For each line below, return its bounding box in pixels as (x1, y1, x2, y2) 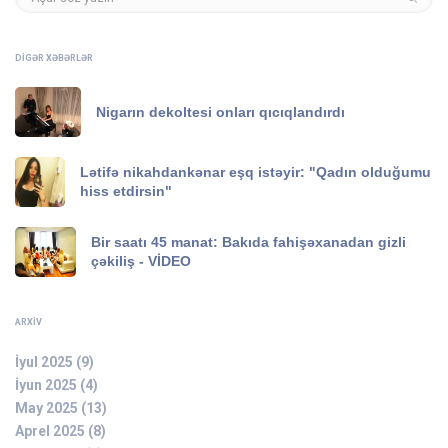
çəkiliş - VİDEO (91, 253, 192, 269)
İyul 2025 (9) (15, 354, 94, 370)
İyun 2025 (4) (15, 377, 98, 393)
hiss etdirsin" (80, 183, 172, 199)
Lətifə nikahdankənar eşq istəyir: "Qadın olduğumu (80, 164, 431, 180)
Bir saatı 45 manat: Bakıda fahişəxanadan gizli (91, 234, 407, 250)
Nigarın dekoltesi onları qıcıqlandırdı (96, 103, 346, 120)
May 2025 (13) (15, 400, 107, 416)
